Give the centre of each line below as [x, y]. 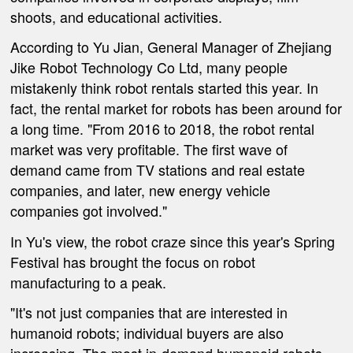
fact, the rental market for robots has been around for [176, 108]
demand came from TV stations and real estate [158, 170]
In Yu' [28, 241]
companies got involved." [89, 211]
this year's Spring [281, 241]
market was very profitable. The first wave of [149, 149]
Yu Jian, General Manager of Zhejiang [213, 47]
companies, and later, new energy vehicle [141, 190]
